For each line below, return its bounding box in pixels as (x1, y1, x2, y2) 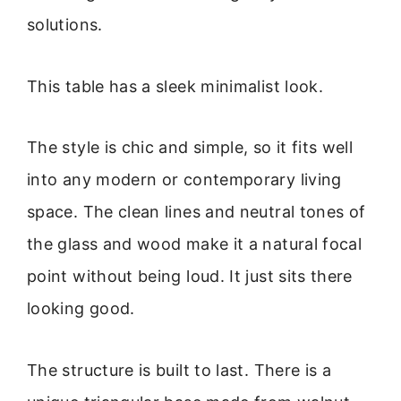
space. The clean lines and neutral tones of (27, 202, 366, 222)
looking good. (27, 299, 135, 319)
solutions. (27, 15, 103, 35)
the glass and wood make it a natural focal (27, 235, 363, 254)
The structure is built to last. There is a (27, 360, 332, 380)
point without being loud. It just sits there (27, 267, 353, 286)
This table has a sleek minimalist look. (27, 76, 324, 96)
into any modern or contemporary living (27, 170, 342, 190)
